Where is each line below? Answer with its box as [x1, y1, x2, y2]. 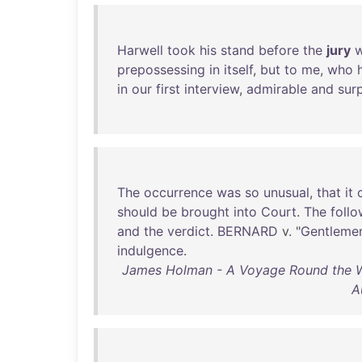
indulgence [117, 242, 183, 259]
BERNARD [217, 223, 278, 239]
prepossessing [117, 61, 205, 78]
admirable [246, 81, 307, 97]
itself [224, 61, 253, 78]
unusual [263, 184, 309, 200]
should [117, 204, 158, 220]
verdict [167, 223, 210, 239]
